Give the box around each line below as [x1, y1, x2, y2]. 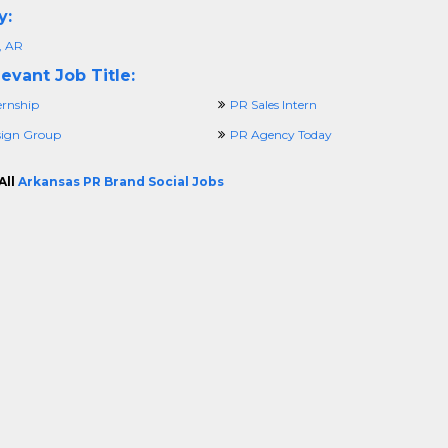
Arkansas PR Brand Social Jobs [17, 174, 224, 189]
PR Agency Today [229, 127, 332, 142]
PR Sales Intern [229, 97, 317, 112]
